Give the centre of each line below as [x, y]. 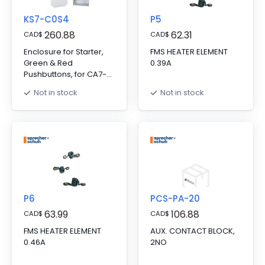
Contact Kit [44, 97]
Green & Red [48, 63]
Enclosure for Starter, [64, 52]
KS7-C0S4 [46, 19]
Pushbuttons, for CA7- [65, 74]
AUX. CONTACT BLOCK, [193, 231]
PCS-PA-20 [175, 198]
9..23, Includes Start [60, 85]
